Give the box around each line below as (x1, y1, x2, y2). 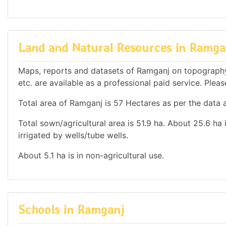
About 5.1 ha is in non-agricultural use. (18, 150, 164, 160)
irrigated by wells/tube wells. (18, 130, 128, 140)
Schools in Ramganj (18, 202, 124, 217)
